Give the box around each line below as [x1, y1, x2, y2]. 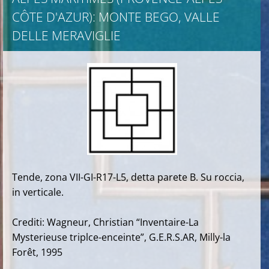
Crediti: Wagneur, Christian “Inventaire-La [12, 216, 199, 229]
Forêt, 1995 [12, 246, 62, 259]
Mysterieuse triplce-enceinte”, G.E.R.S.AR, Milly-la [12, 231, 231, 244]
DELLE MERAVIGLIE [12, 27, 121, 44]
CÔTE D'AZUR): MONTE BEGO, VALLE [12, 8, 220, 25]
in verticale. [12, 186, 64, 199]
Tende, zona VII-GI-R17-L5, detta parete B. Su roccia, [12, 171, 244, 184]
